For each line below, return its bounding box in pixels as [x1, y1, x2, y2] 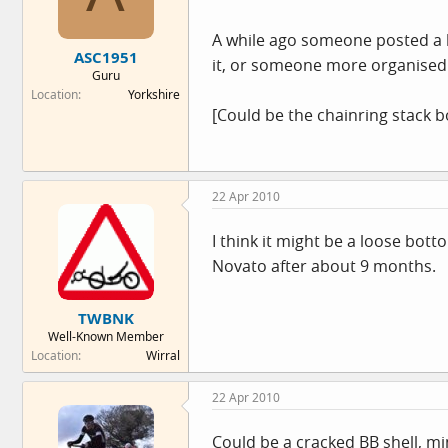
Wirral [146, 346, 180, 364]
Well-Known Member [47, 327, 164, 345]
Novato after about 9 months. [212, 255, 436, 277]
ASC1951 [73, 46, 138, 67]
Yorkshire [128, 85, 180, 103]
